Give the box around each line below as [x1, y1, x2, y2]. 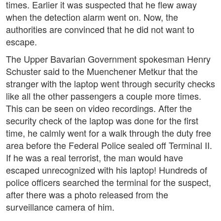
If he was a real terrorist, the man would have [6, 151, 183, 164]
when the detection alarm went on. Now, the [6, 10, 178, 24]
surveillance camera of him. [6, 200, 114, 214]
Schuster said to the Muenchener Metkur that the [6, 65, 198, 78]
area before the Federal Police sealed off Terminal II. [6, 139, 212, 152]
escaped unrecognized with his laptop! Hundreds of [6, 163, 207, 177]
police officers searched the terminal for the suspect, [6, 176, 211, 189]
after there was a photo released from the [6, 188, 168, 201]
